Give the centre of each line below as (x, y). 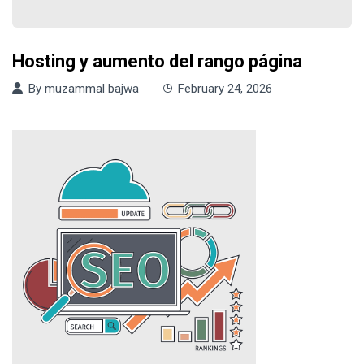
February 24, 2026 (225, 89)
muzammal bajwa (92, 89)
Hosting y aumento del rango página (157, 61)
